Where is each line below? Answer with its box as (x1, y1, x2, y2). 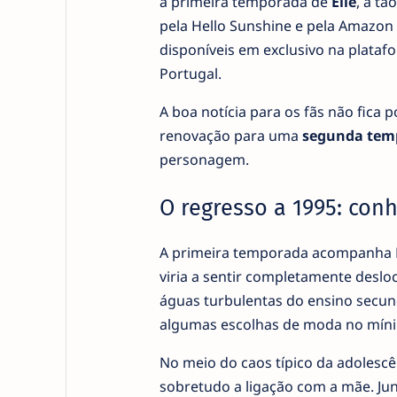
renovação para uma (159, 125, 302, 145)
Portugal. (159, 63, 222, 83)
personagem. (159, 149, 249, 169)
